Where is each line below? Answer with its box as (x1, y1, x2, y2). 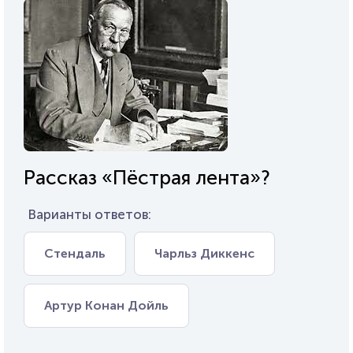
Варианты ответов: (28, 206, 151, 222)
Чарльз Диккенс (154, 246, 255, 261)
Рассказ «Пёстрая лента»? (24, 165, 270, 190)
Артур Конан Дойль (44, 298, 169, 313)
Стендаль (44, 246, 106, 261)
